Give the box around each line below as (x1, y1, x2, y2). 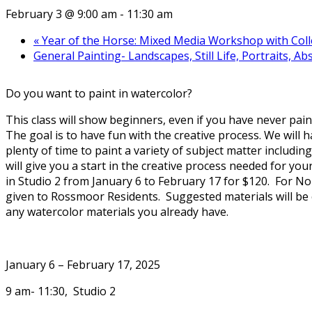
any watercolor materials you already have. (6, 203, 228, 219)
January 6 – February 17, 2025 (6, 256, 160, 272)
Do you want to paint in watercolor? (6, 85, 192, 101)
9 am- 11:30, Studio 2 (6, 283, 116, 299)
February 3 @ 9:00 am (6, 6, 117, 22)
